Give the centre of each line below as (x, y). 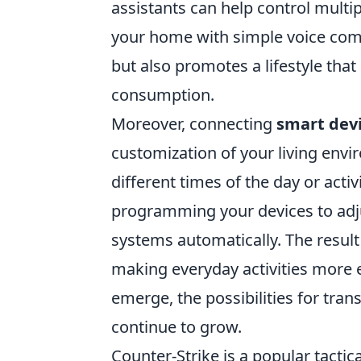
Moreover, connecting (194, 124)
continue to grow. (176, 327)
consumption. (163, 95)
